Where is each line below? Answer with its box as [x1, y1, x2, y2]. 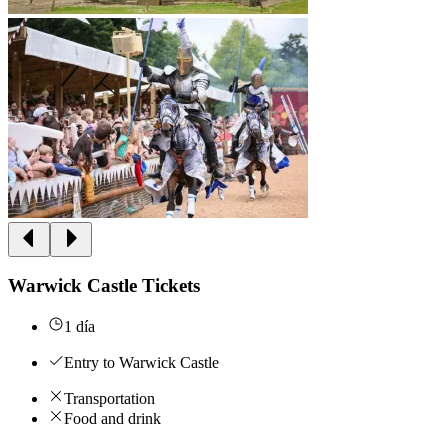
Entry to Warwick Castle [64, 354, 219, 372]
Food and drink [64, 410, 161, 428]
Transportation [64, 390, 155, 408]
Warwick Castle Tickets [8, 275, 200, 297]
